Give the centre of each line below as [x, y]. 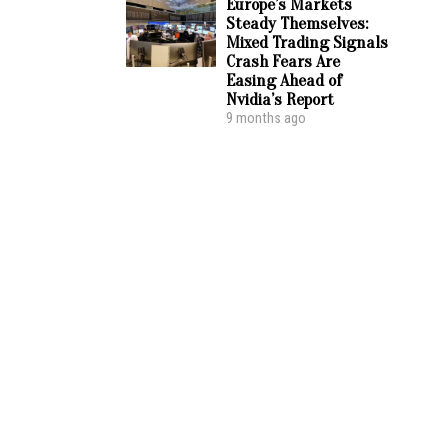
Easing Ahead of [284, 80]
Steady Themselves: [297, 23]
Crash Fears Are [283, 61]
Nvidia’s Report [280, 99]
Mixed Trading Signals [307, 42]
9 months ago [266, 118]
